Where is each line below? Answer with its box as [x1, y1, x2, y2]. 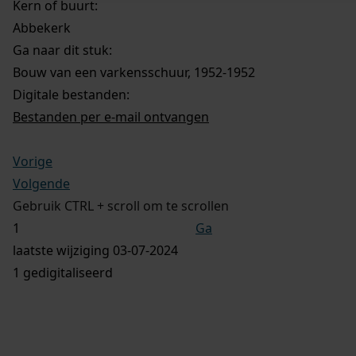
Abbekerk [13, 18, 71, 37]
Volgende [13, 174, 70, 192]
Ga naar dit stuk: [13, 41, 112, 59]
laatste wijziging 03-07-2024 [13, 241, 178, 259]
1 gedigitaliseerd [13, 263, 113, 281]
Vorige [13, 152, 52, 170]
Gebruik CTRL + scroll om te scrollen [13, 196, 229, 215]
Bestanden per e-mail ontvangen [13, 107, 209, 126]
